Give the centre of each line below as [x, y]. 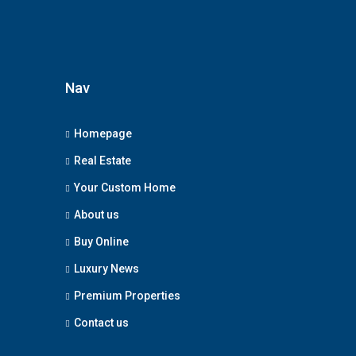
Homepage [103, 133]
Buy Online [101, 241]
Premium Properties [127, 295]
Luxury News [106, 268]
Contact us [101, 322]
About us [97, 214]
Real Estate [103, 160]
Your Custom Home [125, 187]
